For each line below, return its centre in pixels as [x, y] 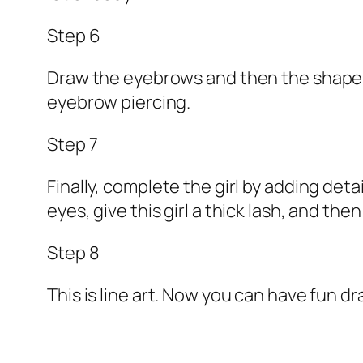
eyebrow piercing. [119, 102]
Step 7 [73, 145]
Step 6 [74, 36]
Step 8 [73, 253]
